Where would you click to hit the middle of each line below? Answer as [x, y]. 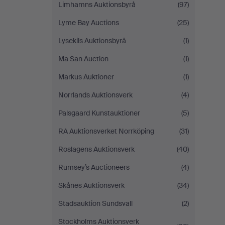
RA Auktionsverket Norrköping [106, 131]
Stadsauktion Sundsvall [95, 203]
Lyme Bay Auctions [89, 23]
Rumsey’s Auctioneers [94, 167]
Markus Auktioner [86, 77]
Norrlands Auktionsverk [95, 95]
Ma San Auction [83, 59]
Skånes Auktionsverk [91, 185]
